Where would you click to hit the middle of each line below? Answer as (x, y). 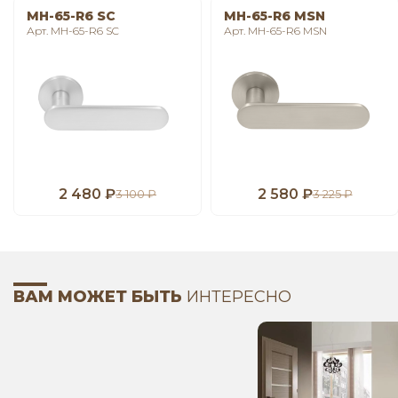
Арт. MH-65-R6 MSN (275, 31)
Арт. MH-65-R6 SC (73, 31)
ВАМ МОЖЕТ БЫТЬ (98, 297)
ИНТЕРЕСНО (237, 297)
